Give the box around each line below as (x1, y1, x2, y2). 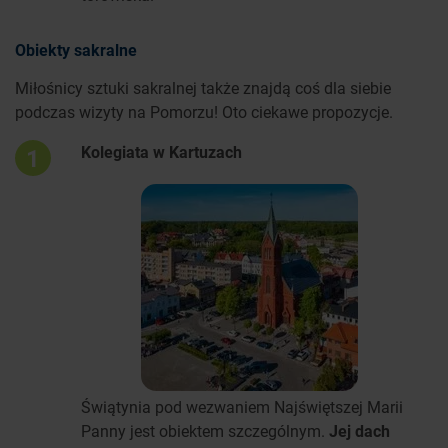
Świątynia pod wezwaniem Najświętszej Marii (81, 396, 403, 418)
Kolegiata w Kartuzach (81, 141, 242, 163)
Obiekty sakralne (15, 39, 137, 61)
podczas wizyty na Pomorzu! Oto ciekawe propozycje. (15, 101, 393, 123)
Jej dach (329, 420, 390, 442)
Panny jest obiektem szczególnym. (81, 420, 329, 442)
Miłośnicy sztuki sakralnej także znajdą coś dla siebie (15, 77, 391, 99)
